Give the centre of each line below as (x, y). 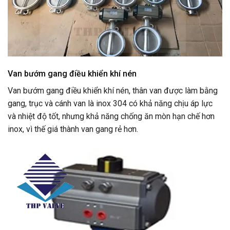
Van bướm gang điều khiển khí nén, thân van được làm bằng (113, 90)
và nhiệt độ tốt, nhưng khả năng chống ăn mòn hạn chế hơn (111, 116)
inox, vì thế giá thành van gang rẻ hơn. (73, 129)
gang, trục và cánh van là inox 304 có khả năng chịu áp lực (110, 103)
